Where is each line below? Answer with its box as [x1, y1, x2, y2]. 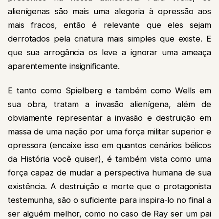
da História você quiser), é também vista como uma [8, 154, 211, 164]
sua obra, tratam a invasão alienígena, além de [8, 99, 211, 109]
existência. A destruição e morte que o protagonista [8, 181, 211, 192]
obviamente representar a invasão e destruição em [8, 113, 211, 123]
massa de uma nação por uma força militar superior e [8, 127, 211, 137]
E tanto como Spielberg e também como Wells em [8, 86, 211, 96]
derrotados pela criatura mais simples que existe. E [8, 33, 211, 44]
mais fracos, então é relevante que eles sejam [8, 20, 211, 30]
